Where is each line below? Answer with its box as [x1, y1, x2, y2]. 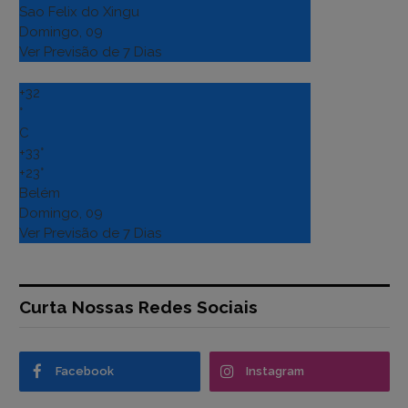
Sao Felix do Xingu [19, 3, 139, 20]
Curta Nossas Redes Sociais [19, 296, 258, 317]
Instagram [245, 363, 304, 378]
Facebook [56, 363, 114, 378]
